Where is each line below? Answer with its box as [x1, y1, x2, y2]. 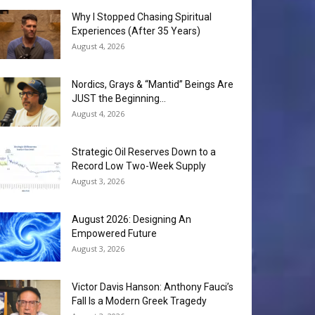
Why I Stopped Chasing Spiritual [72, 11, 212, 23]
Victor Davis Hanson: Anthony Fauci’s [72, 281, 233, 293]
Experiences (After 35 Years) [72, 25, 200, 37]
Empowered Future [72, 228, 157, 240]
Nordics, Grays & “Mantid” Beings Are [72, 79, 233, 91]
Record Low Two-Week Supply [72, 160, 206, 172]
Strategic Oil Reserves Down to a [72, 146, 216, 158]
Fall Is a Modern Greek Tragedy [72, 295, 207, 307]
